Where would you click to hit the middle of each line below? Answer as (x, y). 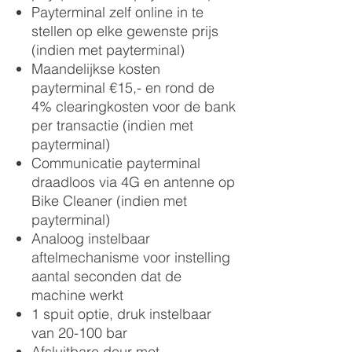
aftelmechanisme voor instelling (131, 257)
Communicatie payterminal (116, 163)
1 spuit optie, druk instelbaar (121, 314)
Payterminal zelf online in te (117, 12)
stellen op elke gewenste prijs (125, 31)
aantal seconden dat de (106, 276)
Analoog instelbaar (91, 238)
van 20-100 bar (79, 333)
